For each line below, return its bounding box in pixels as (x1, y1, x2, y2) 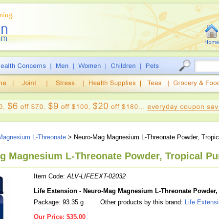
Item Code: (34, 173, 67, 180)
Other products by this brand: (98, 198, 185, 206)
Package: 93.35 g (34, 198, 84, 206)
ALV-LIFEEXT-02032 (67, 173, 126, 180)
